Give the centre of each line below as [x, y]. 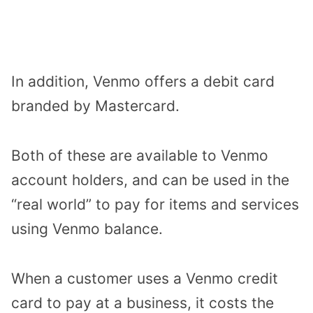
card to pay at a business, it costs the [143, 303]
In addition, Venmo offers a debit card [143, 82]
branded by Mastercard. [95, 106]
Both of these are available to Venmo [140, 155]
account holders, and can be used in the [150, 180]
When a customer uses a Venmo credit [145, 278]
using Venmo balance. [87, 228]
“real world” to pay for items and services [155, 204]
